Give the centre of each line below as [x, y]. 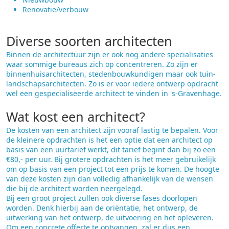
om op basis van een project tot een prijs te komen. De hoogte [113, 169]
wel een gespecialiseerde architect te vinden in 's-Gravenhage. [114, 93]
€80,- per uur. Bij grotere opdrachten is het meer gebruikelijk [111, 159]
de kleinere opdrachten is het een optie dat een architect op [109, 140]
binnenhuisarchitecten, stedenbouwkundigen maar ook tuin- [111, 74]
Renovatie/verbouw [55, 9]
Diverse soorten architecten [89, 41]
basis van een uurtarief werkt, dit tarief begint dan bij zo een [111, 150]
